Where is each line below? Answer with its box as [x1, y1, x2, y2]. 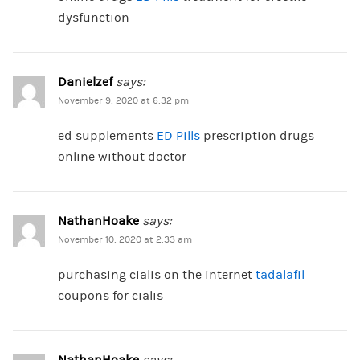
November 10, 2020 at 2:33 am [57, 235, 192, 246]
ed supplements [57, 129, 157, 144]
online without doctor [57, 149, 186, 165]
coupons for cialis [57, 288, 163, 304]
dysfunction [57, 10, 129, 26]
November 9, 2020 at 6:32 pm [57, 96, 189, 107]
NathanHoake [57, 214, 139, 229]
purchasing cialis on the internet [57, 268, 256, 283]
